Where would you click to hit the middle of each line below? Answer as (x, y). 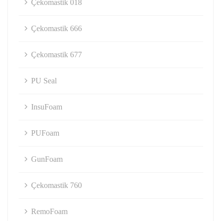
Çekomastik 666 (56, 28)
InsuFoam (47, 107)
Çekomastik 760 (56, 185)
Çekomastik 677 (56, 55)
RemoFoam (49, 211)
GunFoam (47, 159)
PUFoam (45, 133)
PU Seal (44, 81)
